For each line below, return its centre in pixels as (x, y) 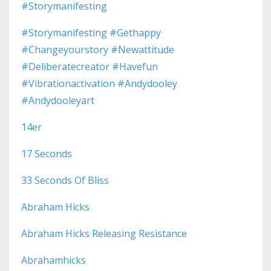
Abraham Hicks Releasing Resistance (104, 234)
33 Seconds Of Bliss (65, 181)
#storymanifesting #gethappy (91, 33)
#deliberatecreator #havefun (90, 67)
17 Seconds (47, 154)
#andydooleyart (58, 101)
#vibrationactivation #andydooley (99, 84)
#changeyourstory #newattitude (98, 50)
